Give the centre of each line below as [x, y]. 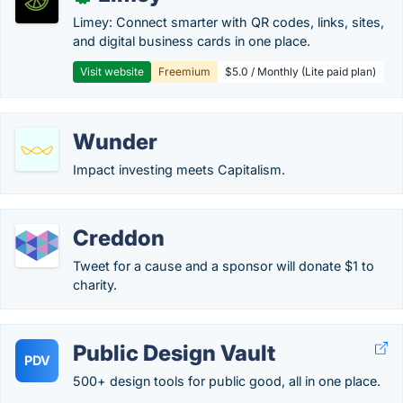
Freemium [184, 72]
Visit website [112, 72]
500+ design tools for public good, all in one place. [227, 381]
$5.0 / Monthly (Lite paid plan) [300, 72]
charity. [95, 285]
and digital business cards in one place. [192, 41]
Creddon [119, 238]
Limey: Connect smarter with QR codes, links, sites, [228, 22]
